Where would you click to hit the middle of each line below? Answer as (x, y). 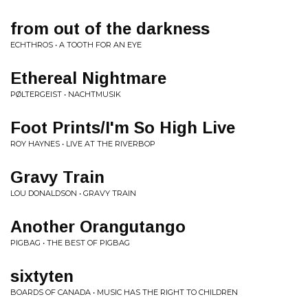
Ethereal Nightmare (88, 78)
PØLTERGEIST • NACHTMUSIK (66, 94)
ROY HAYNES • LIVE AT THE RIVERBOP (83, 144)
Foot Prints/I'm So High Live (123, 128)
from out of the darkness (110, 29)
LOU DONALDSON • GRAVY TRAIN (73, 193)
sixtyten (42, 276)
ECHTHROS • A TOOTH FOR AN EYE (76, 45)
